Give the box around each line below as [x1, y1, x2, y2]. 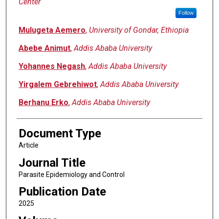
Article [18, 141, 39, 150]
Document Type [18, 127, 101, 141]
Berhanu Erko [18, 98, 68, 108]
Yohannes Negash [18, 62, 85, 71]
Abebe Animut [18, 44, 70, 53]
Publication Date [18, 185, 106, 199]
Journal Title [18, 155, 86, 170]
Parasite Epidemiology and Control [18, 170, 125, 178]
